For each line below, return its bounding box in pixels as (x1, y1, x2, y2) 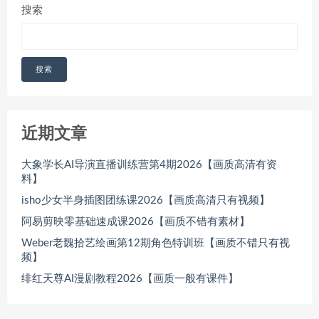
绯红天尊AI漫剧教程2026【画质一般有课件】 (21, 273, 239, 285)
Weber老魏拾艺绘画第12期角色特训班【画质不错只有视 (21, 238, 290, 249)
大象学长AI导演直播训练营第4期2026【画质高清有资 (21, 159, 277, 171)
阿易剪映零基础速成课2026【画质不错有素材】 (21, 216, 250, 228)
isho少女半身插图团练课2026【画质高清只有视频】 (21, 195, 270, 206)
